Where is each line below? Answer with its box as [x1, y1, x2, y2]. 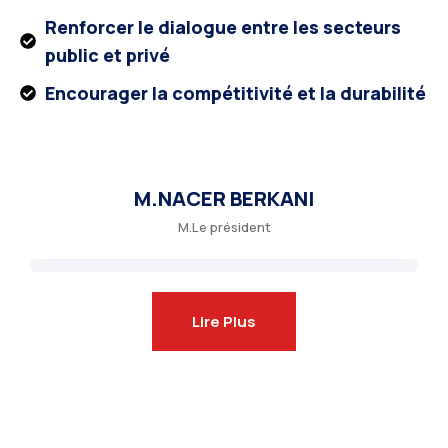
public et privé [45, 42, 170, 67]
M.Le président [177, 217, 271, 236]
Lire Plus [192, 310, 256, 332]
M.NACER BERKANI [134, 184, 314, 212]
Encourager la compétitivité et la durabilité [45, 80, 426, 105]
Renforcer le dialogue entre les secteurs [45, 14, 401, 39]
